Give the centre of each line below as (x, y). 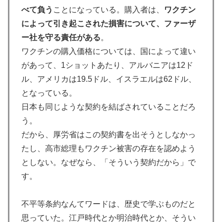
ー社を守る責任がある (61, 37)
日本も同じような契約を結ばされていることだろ (109, 107)
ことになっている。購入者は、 (109, 9)
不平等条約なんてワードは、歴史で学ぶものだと (109, 204)
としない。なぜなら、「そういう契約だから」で (109, 162)
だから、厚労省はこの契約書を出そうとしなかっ (109, 134)
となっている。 (49, 93)
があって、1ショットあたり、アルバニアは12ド (107, 65)
